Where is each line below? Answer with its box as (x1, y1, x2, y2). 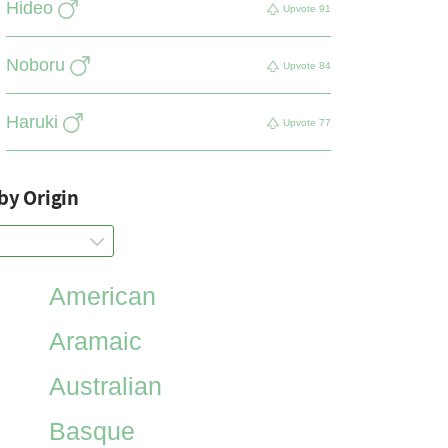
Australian (48, 372, 162, 400)
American (48, 282, 156, 310)
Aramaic (48, 327, 142, 355)
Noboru (6, 55, 66, 75)
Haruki (6, 112, 59, 132)
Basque (48, 417, 135, 445)
